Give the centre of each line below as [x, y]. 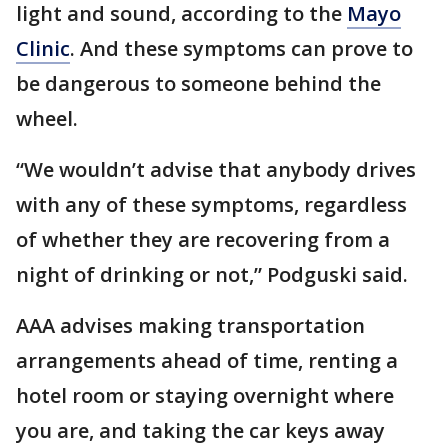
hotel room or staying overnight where [205, 395]
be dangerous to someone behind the [198, 83]
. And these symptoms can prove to [241, 48]
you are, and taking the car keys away [200, 430]
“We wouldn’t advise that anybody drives [216, 169]
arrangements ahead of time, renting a [207, 360]
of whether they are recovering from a [203, 239]
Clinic [43, 48]
